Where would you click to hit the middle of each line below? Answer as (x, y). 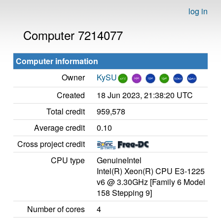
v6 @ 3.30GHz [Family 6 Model (151, 182)
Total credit (66, 111)
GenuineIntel (119, 160)
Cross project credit (51, 144)
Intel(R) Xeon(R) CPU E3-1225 (151, 171)
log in (198, 11)
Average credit (59, 128)
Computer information (57, 61)
